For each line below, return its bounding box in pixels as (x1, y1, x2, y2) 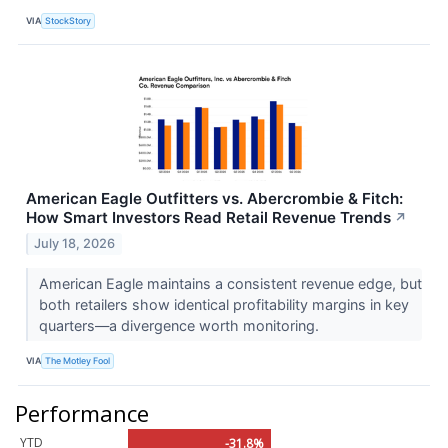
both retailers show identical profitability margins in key (38, 295, 409, 313)
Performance (15, 397, 149, 428)
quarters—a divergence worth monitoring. (38, 316, 323, 334)
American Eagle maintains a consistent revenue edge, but (38, 274, 422, 292)
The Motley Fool (45, 355, 111, 367)
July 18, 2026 (34, 235, 116, 251)
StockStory (45, 14, 92, 26)
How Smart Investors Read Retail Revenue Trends (26, 208, 391, 228)
